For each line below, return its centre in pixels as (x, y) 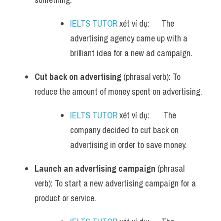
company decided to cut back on (124, 130)
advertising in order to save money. (129, 145)
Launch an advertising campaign (95, 168)
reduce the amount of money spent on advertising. (118, 92)
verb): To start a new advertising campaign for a (115, 183)
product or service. (65, 198)
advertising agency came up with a (129, 38)
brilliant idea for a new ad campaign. (131, 53)
